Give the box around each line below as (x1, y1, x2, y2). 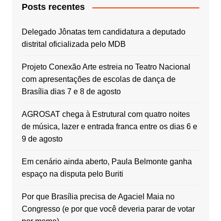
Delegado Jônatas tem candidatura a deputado (21, 28, 185, 37)
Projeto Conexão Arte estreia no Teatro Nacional (21, 63, 190, 72)
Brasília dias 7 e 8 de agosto (21, 87, 121, 96)
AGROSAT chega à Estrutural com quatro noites (21, 110, 190, 119)
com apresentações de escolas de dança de (21, 75, 176, 84)
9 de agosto (21, 135, 63, 144)
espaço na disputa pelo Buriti (21, 170, 123, 179)
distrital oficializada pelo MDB (21, 40, 126, 49)
